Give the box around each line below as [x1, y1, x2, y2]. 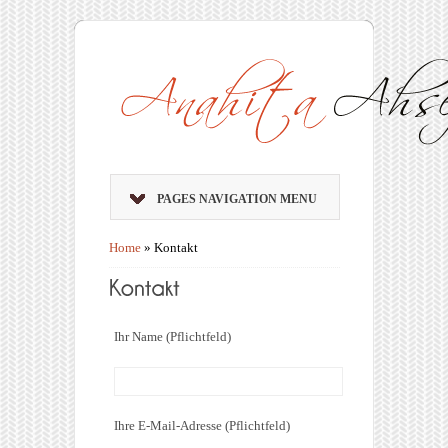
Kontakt [154, 240, 198, 255]
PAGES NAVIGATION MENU [156, 192, 317, 206]
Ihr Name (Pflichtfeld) [114, 329, 231, 344]
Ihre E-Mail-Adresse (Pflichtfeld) [114, 418, 290, 433]
